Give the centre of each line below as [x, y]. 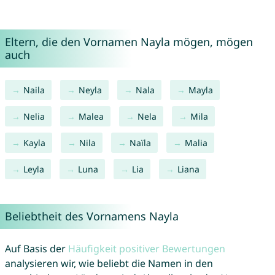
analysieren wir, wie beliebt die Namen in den [109, 264]
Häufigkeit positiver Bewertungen [146, 249]
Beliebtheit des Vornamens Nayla [91, 216]
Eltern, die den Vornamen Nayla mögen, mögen [129, 42]
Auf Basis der [36, 249]
